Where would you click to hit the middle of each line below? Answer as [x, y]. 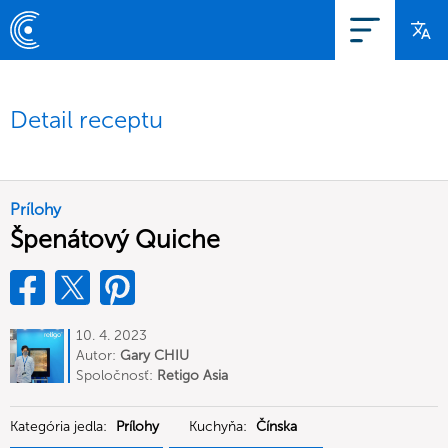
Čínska [276, 426]
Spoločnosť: [116, 375]
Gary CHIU [154, 355]
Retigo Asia [192, 375]
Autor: [98, 355]
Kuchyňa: [220, 426]
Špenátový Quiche [115, 239]
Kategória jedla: [60, 426]
